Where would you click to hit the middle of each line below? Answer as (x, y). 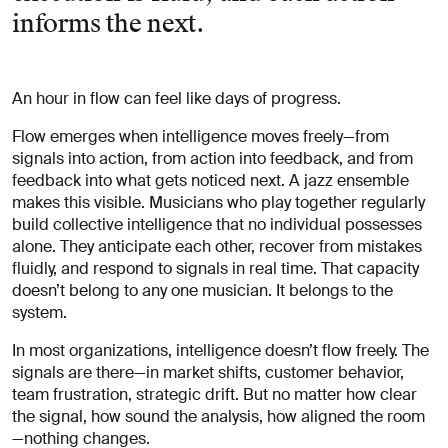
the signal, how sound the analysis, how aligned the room (218, 416)
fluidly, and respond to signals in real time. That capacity (215, 268)
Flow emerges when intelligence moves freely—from (200, 136)
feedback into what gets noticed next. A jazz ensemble (210, 180)
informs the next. (108, 24)
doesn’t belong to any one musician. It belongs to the (202, 290)
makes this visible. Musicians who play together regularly (218, 202)
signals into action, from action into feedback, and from (212, 158)
